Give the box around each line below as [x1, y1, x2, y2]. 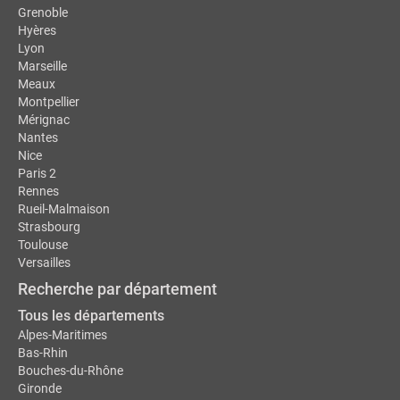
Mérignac [18, 112, 70, 127]
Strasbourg [18, 220, 80, 234]
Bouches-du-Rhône [18, 363, 123, 378]
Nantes [18, 130, 58, 145]
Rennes [18, 184, 59, 198]
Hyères [18, 23, 56, 37]
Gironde [18, 381, 62, 396]
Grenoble [18, 5, 68, 20]
